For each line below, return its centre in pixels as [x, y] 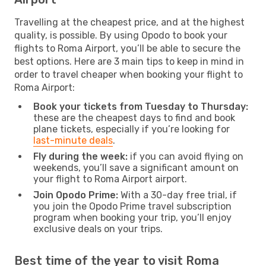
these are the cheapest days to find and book [134, 118]
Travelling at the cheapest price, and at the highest [129, 22]
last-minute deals [73, 140]
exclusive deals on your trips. [98, 229]
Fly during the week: [80, 156]
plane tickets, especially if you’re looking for [132, 129]
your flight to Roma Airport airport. [110, 179]
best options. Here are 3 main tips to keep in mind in [129, 61]
